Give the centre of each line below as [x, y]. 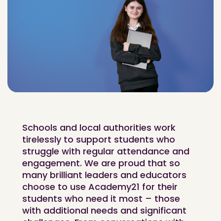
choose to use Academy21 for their [100, 187]
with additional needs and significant [104, 211]
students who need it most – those [101, 199]
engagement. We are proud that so [101, 163]
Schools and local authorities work [99, 128]
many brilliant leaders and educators [104, 175]
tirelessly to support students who [99, 140]
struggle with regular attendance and [106, 151]
